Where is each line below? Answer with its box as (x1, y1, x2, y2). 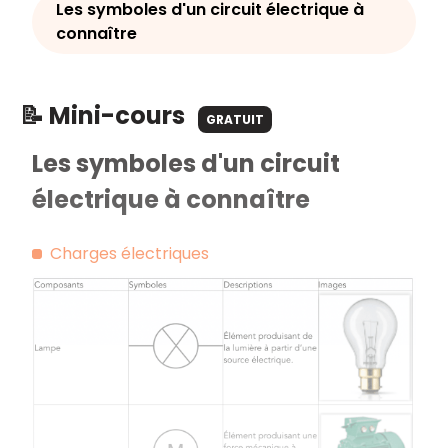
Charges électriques (50, 242, 209, 265)
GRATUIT (206, 111, 264, 128)
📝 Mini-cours (20, 99, 190, 132)
